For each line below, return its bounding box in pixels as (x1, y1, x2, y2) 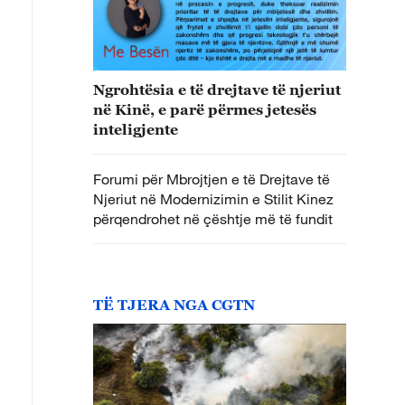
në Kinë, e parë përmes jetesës (93, 100, 316, 118)
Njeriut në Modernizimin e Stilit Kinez (93, 189, 334, 208)
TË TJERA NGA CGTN (93, 296, 255, 313)
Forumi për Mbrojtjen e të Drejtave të (93, 169, 330, 188)
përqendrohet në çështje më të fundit (93, 209, 333, 228)
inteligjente (93, 120, 178, 137)
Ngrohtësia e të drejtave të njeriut (93, 80, 341, 98)
